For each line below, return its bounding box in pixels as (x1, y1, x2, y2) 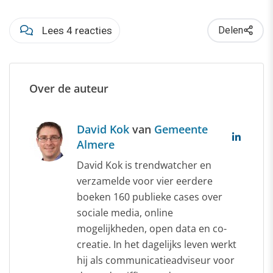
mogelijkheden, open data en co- (77, 221, 227, 235)
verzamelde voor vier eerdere (77, 174, 213, 188)
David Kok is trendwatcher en (77, 158, 211, 172)
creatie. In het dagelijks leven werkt (77, 237, 236, 251)
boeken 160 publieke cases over (77, 190, 222, 204)
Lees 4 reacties (42, 24, 112, 37)
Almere (77, 136, 115, 152)
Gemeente (154, 121, 208, 136)
